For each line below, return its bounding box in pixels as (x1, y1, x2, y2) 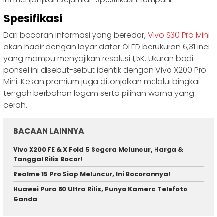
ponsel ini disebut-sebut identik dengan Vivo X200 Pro (3, 64, 206, 76)
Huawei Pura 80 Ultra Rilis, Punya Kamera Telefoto (13, 184, 187, 194)
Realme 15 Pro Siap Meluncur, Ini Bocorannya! (13, 169, 170, 179)
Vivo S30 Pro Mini (148, 29, 210, 41)
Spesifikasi (3, 11, 62, 26)
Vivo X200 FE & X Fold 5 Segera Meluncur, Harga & (13, 144, 183, 154)
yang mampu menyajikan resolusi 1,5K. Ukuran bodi (3, 52, 193, 64)
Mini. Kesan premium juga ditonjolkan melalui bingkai (3, 76, 200, 87)
